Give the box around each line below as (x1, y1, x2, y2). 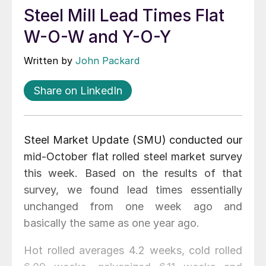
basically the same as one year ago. (24, 217, 199, 230)
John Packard (75, 55, 140, 67)
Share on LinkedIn (33, 84, 122, 97)
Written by (24, 55, 75, 67)
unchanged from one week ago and (24, 200, 242, 213)
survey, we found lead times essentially (24, 183, 242, 197)
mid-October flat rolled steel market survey (24, 150, 242, 163)
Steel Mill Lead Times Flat (24, 5, 224, 26)
